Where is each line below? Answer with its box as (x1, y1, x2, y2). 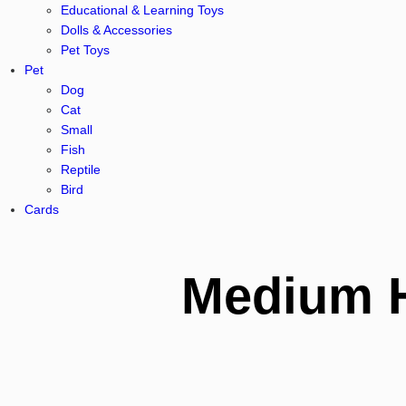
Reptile (60, 162, 101, 177)
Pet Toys (60, 43, 110, 57)
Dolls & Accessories (60, 23, 172, 37)
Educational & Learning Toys (60, 3, 224, 17)
